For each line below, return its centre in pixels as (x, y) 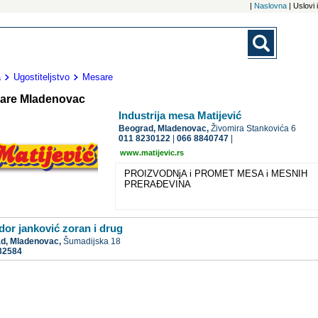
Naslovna (270, 6)
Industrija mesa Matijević (180, 116)
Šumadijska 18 (92, 242)
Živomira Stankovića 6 (254, 129)
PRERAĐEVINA (158, 185)
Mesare (98, 77)
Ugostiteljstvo (43, 77)
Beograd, (138, 129)
